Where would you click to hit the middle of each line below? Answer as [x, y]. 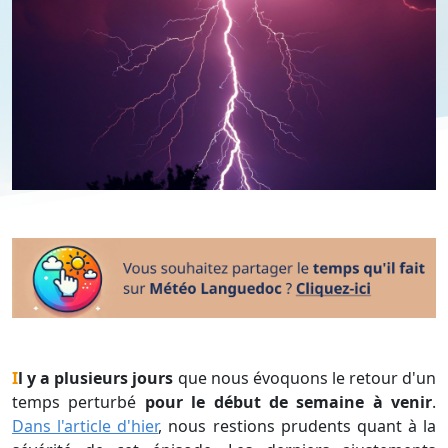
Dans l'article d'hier [85, 426]
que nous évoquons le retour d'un [305, 378]
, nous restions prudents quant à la [297, 426]
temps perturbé [78, 402]
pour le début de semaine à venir [288, 402]
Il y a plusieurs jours [96, 378]
